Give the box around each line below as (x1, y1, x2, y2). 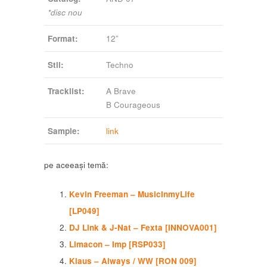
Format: (48, 32, 78, 44)
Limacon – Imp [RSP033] (69, 238, 166, 250)
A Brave (106, 85, 136, 97)
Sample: (48, 125, 80, 136)
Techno (106, 58, 133, 70)
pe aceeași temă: (44, 159, 108, 171)
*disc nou (48, 6, 82, 18)
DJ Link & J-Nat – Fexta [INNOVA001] (69, 221, 217, 233)
